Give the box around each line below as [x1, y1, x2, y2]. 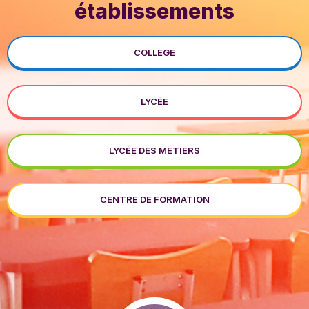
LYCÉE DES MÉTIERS [109, 145, 200, 156]
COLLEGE [134, 47, 175, 58]
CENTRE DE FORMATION [99, 194, 210, 205]
